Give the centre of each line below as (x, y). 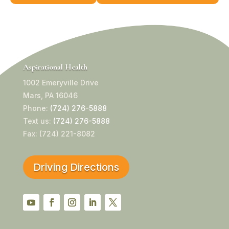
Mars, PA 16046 (50, 95)
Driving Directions (76, 167)
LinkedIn (99, 215)
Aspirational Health (55, 67)
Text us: (38, 121)
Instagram (82, 215)
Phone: (36, 108)
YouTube (38, 215)
